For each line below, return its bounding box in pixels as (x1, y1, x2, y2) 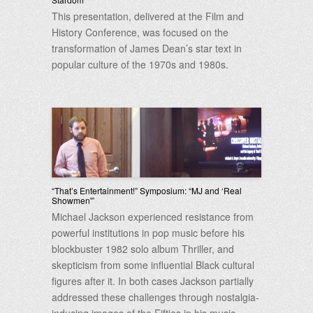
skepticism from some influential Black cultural (52, 258, 254, 272)
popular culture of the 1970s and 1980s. (52, 57, 228, 71)
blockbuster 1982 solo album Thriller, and (52, 242, 234, 256)
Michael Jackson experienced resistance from (52, 210, 254, 224)
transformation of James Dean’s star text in (52, 41, 242, 55)
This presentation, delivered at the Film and (52, 9, 244, 23)
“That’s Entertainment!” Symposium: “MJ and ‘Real (52, 184, 242, 196)
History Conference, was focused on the (52, 25, 228, 39)
